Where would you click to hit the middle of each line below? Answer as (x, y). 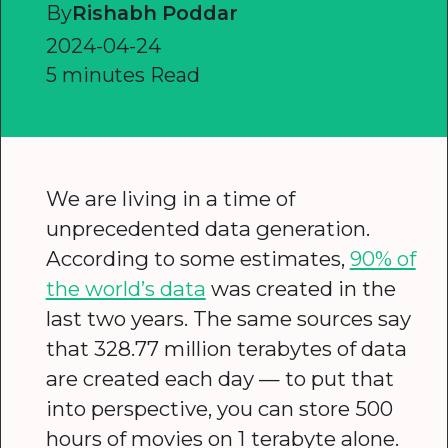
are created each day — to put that (219, 379)
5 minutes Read (122, 74)
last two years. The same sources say (228, 319)
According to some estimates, (197, 259)
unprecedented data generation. (207, 229)
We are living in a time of (170, 199)
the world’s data (125, 289)
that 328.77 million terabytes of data (226, 349)
